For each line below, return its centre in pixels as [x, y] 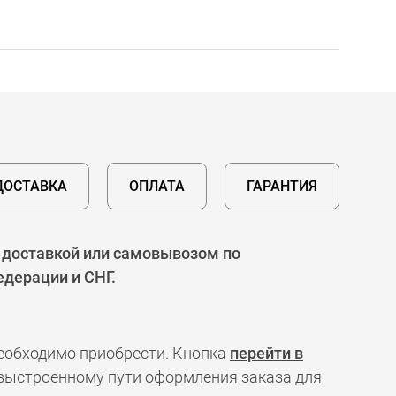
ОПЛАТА [157, 186]
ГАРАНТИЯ [282, 186]
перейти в [267, 353]
